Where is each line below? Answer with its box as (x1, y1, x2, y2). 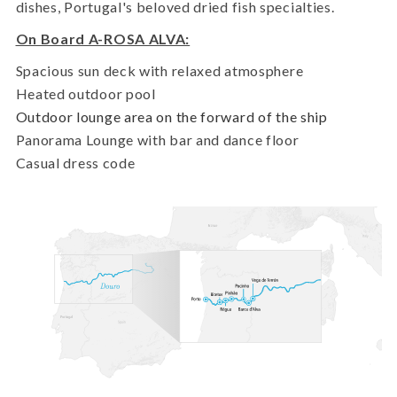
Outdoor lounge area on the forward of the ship (15, 108, 328, 126)
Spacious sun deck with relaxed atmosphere (15, 62, 304, 80)
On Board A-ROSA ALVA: (15, 30, 191, 48)
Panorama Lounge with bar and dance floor (15, 131, 300, 149)
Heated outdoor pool (15, 85, 156, 103)
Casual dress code (15, 154, 136, 172)
